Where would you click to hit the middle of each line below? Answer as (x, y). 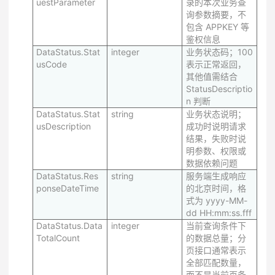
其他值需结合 (212, 76)
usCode (52, 64)
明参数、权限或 (216, 151)
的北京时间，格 (216, 188)
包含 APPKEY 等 (218, 27)
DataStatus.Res (67, 176)
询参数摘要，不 (216, 14)
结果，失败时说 (216, 138)
